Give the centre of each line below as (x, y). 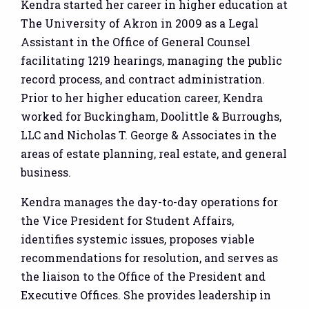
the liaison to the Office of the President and (143, 276)
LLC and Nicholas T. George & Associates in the (149, 134)
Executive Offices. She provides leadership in (146, 295)
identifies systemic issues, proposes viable (138, 239)
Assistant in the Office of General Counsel (136, 41)
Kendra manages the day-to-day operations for (149, 201)
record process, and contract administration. (143, 79)
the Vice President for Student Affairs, (127, 220)
